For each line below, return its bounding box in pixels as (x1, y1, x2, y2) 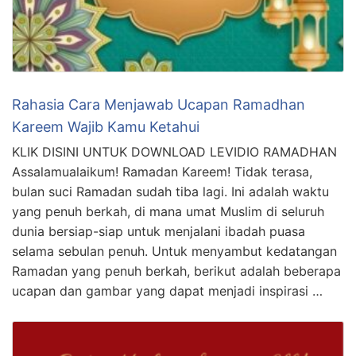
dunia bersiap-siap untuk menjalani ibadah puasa (12, 223, 305, 239)
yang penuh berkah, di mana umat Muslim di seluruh (12, 203, 324, 219)
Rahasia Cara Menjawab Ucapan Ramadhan (12, 96, 305, 113)
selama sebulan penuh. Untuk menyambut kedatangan (12, 243, 337, 259)
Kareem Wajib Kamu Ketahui (12, 118, 199, 135)
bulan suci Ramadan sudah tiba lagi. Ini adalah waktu (12, 184, 329, 199)
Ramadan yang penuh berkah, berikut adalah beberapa (12, 263, 341, 279)
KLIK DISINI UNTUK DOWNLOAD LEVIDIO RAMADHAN (12, 144, 337, 160)
